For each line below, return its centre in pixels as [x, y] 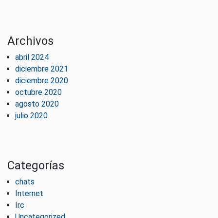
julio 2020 [31, 115]
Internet [29, 193]
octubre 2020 [38, 92]
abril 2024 [32, 57]
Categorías [36, 165]
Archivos [30, 41]
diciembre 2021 [42, 69]
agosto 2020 [37, 104]
